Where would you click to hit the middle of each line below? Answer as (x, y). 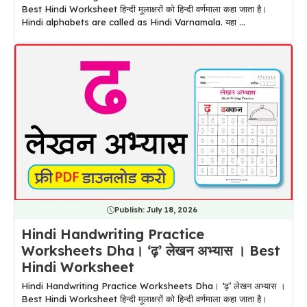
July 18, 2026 (172, 210)
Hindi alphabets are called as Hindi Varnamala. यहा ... (133, 22)
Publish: (130, 210)
